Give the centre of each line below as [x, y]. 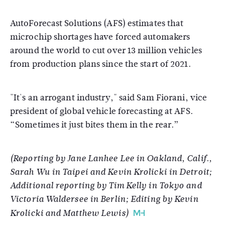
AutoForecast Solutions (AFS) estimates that [97, 23]
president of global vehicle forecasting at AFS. [101, 111]
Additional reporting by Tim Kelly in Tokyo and [106, 186]
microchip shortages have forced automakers [100, 37]
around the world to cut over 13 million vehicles [106, 50]
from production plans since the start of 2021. [100, 64]
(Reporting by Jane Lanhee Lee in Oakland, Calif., [111, 158]
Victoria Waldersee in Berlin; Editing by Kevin [104, 199]
